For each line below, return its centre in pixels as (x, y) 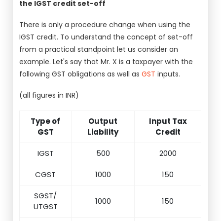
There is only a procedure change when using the (105, 25)
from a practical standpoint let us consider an (99, 49)
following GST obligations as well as (81, 74)
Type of (46, 121)
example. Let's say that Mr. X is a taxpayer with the (106, 62)
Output (103, 121)
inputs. (168, 74)
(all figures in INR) (49, 95)
